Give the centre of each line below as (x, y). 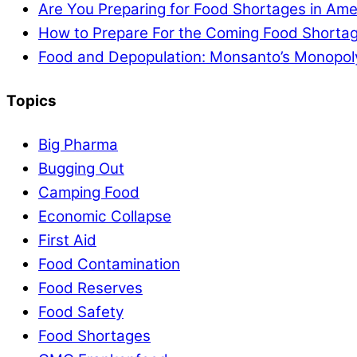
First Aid (67, 241)
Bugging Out (81, 169)
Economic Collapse (105, 217)
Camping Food (89, 193)
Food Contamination (109, 265)
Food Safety (81, 312)
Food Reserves (90, 288)
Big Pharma (78, 145)
